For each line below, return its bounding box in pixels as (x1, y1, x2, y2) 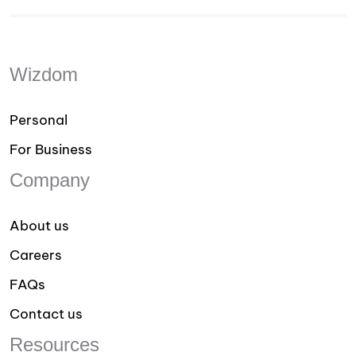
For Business (10, 140, 92, 158)
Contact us (10, 304, 83, 323)
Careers (10, 246, 62, 264)
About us (10, 216, 69, 234)
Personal (10, 110, 68, 129)
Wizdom (10, 63, 78, 85)
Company (10, 168, 90, 191)
